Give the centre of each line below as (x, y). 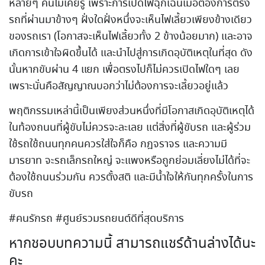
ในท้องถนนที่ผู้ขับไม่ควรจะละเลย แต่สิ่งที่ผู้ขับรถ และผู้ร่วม (130, 127)
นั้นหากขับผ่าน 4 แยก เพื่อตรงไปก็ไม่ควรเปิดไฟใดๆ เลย (124, 70)
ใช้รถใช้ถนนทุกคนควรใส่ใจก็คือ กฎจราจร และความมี (118, 144)
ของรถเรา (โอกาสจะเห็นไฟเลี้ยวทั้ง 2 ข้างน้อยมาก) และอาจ (131, 36)
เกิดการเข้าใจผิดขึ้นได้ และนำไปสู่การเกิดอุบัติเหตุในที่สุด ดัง (131, 53)
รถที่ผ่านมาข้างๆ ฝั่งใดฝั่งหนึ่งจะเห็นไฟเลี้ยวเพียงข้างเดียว (130, 20)
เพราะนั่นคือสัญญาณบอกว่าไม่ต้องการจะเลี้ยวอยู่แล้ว (119, 86)
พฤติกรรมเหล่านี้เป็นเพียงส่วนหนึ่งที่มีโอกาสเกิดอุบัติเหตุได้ (132, 111)
